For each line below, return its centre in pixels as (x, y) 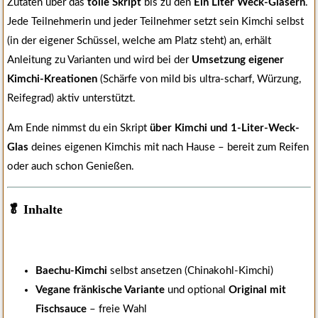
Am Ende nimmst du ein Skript (78, 128)
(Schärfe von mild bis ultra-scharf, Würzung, (201, 79)
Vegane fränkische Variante (100, 290)
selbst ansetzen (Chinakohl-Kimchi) (190, 271)
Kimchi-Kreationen (54, 79)
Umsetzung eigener (238, 60)
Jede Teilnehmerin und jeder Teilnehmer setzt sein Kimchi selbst (155, 22)
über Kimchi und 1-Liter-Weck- (225, 128)
